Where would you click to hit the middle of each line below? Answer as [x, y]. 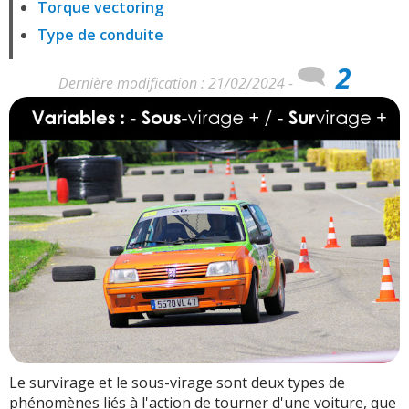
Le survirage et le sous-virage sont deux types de [177, 383]
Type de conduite [100, 35]
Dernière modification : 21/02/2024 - [177, 83]
